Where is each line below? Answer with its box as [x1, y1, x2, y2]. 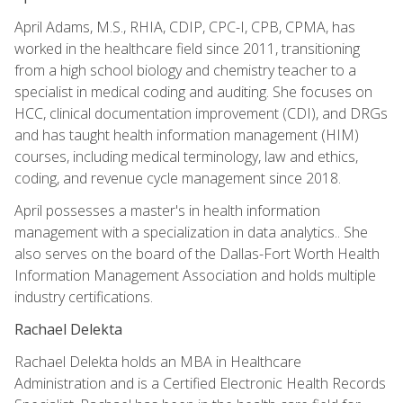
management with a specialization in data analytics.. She [14, 221, 368, 242]
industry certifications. [14, 286, 153, 307]
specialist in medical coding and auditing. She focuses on [14, 81, 372, 102]
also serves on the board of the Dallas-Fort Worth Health [14, 243, 380, 264]
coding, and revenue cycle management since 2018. [14, 167, 341, 188]
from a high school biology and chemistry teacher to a [14, 59, 356, 80]
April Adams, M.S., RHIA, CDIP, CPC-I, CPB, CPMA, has [14, 16, 355, 37]
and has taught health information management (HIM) [14, 124, 359, 145]
